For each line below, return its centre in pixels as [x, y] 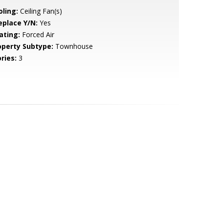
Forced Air [37, 34]
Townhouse [73, 46]
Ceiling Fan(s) [40, 11]
